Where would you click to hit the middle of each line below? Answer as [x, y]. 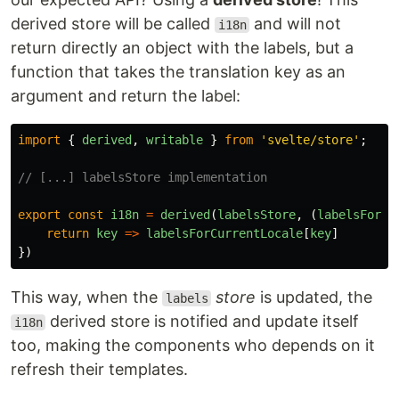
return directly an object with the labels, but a [182, 48]
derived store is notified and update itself [203, 321]
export [39, 215]
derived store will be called [113, 24]
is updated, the [314, 297]
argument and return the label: [126, 96]
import [39, 140]
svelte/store [310, 140]
